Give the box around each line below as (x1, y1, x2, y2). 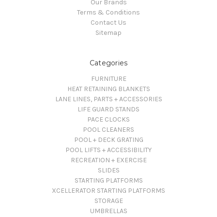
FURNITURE (91, 75, 126, 83)
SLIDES (97, 166, 120, 175)
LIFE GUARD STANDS (77, 105, 139, 114)
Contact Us (91, 18, 126, 27)
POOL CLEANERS (83, 125, 134, 134)
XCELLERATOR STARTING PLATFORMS (52, 186, 165, 195)
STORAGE (94, 197, 123, 205)
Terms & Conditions (77, 8, 140, 17)
